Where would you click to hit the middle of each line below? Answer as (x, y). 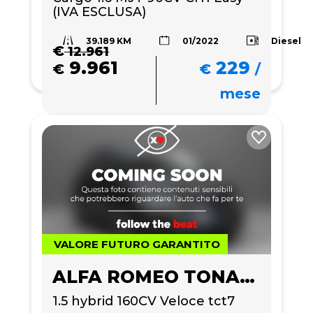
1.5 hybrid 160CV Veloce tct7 (144, 301)
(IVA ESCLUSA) (99, 12)
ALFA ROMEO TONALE (247, 276)
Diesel (286, 41)
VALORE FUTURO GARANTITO (137, 244)
